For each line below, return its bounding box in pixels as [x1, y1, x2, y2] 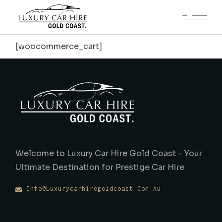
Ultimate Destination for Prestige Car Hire [15, 162, 185, 172]
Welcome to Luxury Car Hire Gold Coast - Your [15, 148, 203, 159]
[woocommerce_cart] [15, 41, 103, 52]
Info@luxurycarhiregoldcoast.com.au [22, 185, 162, 192]
